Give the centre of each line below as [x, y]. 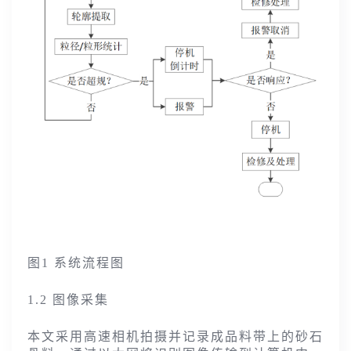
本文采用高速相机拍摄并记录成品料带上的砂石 [175, 337]
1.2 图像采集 [68, 300]
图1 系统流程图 [76, 263]
